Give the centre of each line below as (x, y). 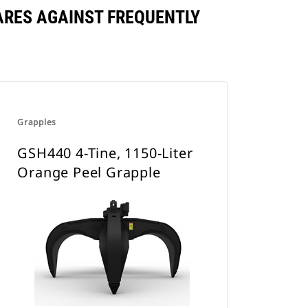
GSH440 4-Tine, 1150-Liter (105, 153)
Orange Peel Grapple (89, 172)
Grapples (37, 122)
